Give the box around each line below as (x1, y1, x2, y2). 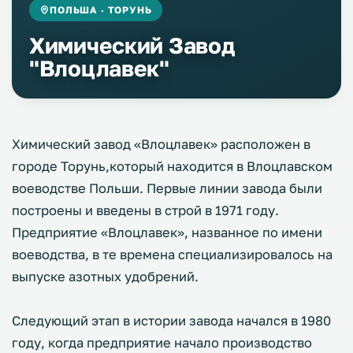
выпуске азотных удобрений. (12, 269, 199, 284)
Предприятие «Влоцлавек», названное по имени (12, 225, 322, 240)
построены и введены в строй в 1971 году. (12, 203, 279, 218)
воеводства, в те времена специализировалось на (12, 247, 333, 262)
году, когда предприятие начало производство (12, 335, 312, 351)
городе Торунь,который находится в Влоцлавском (12, 158, 333, 174)
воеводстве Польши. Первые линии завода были (12, 180, 322, 196)
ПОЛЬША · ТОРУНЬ (50, 4, 152, 16)
